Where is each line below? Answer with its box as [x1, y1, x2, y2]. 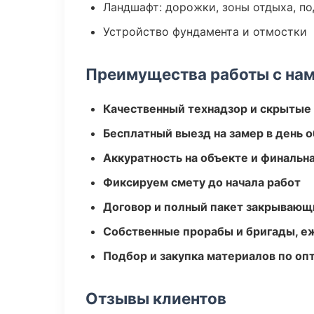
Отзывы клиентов [86, 289, 226, 308]
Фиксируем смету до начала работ [103, 175, 301, 189]
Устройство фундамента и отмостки [103, 25, 307, 39]
